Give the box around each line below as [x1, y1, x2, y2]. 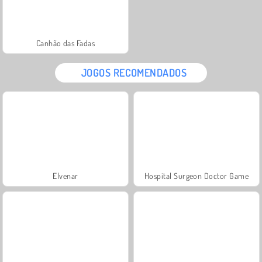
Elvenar [53, 170, 78, 181]
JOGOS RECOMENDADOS [81, 65, 187, 79]
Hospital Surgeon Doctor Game [144, 170, 249, 181]
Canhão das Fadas [36, 37, 95, 48]
